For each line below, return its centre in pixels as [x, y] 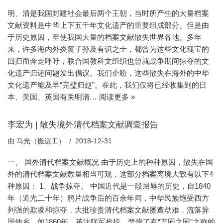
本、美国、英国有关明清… [53, 97]
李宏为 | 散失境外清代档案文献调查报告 [83, 124]
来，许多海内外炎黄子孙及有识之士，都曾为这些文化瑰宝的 [108, 49]
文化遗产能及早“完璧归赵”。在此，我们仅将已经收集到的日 [107, 85]
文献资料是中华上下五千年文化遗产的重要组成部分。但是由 [108, 25]
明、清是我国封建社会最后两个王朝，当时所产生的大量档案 [108, 13]
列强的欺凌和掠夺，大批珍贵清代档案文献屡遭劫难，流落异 [108, 210]
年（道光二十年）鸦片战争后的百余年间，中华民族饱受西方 [108, 198]
